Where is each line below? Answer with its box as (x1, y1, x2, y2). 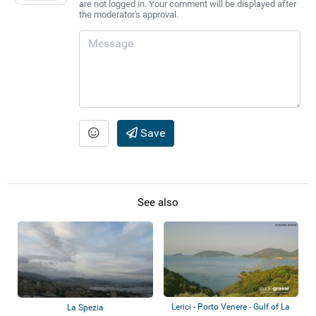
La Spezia (66, 303, 104, 313)
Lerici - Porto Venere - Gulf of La (171, 302, 291, 312)
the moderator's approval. (78, 8, 178, 20)
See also (138, 196, 178, 209)
